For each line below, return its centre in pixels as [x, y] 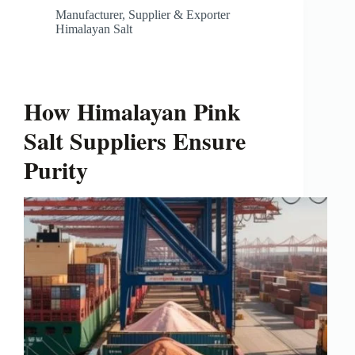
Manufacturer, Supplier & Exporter [143, 15]
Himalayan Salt [94, 29]
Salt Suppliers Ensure [135, 140]
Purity [56, 170]
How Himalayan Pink [132, 111]
